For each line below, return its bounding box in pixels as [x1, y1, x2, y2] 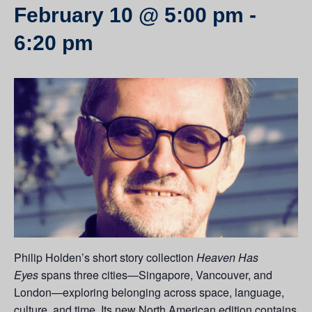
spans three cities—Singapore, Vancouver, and [38, 267, 272, 283]
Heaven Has [196, 249, 258, 266]
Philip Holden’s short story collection [14, 249, 196, 266]
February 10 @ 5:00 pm [14, 3, 244, 26]
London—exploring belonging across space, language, [14, 284, 284, 301]
